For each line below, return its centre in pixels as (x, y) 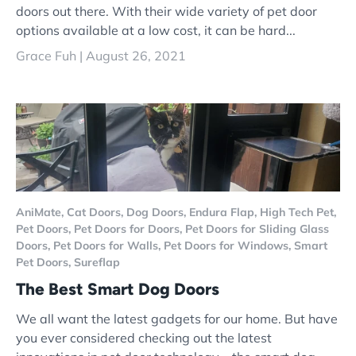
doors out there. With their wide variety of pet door (166, 12)
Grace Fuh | (51, 56)
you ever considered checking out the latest (144, 337)
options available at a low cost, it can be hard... (156, 31)
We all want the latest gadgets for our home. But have (177, 318)
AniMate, (41, 213)
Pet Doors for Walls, (108, 246)
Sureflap (97, 263)
